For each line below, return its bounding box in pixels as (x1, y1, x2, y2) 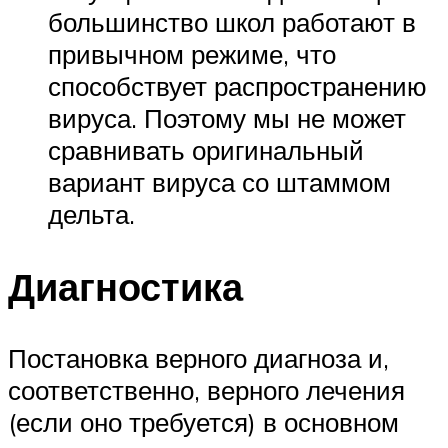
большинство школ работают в (48, 5, 416, 38)
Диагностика (8, 261, 243, 311)
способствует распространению (48, 69, 427, 102)
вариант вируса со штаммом (48, 165, 391, 198)
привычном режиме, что (48, 37, 336, 70)
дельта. (48, 197, 135, 230)
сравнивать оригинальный (48, 133, 364, 166)
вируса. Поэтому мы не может (48, 101, 406, 134)
